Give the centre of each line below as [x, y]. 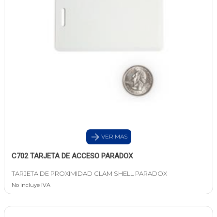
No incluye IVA [31, 185]
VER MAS [113, 137]
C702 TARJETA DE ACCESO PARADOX [72, 156]
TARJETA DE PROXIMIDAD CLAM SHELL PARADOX [89, 174]
